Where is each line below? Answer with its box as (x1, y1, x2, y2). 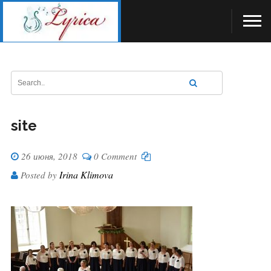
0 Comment (91, 150, 137, 162)
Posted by (18, 169, 59, 181)
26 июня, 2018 (18, 150, 77, 162)
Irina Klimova (59, 168, 113, 181)
